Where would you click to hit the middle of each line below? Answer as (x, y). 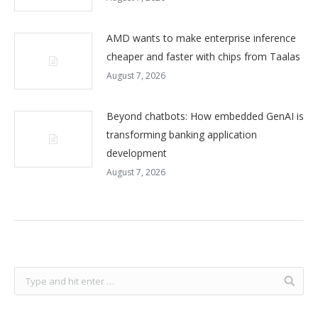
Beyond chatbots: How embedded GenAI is (205, 116)
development (137, 153)
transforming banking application (182, 135)
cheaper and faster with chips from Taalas (203, 56)
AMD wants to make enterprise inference (201, 38)
